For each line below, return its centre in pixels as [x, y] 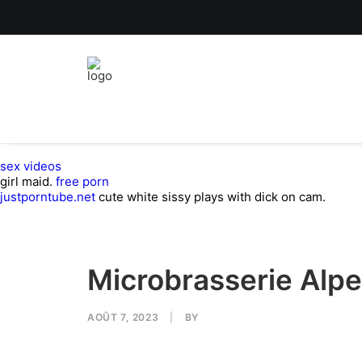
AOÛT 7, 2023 [123, 317]
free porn [82, 181]
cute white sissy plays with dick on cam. [210, 197]
